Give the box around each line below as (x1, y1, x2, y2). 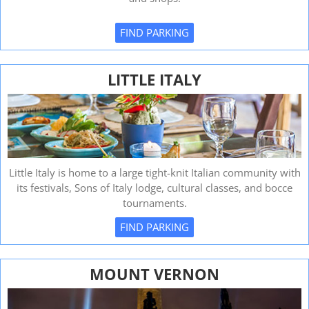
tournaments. (122, 196, 187, 210)
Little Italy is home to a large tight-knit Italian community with (8, 166, 301, 180)
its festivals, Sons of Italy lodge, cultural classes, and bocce (17, 181, 292, 195)
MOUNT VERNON (90, 263, 219, 285)
